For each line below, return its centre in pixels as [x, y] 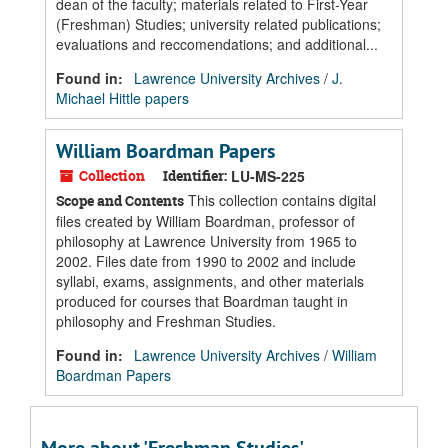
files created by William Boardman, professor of [205, 221]
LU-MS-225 [268, 176]
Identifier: [195, 175]
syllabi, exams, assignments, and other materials [210, 281]
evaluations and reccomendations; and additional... [217, 44]
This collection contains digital [280, 200]
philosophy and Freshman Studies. [166, 321]
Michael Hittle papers [122, 98]
